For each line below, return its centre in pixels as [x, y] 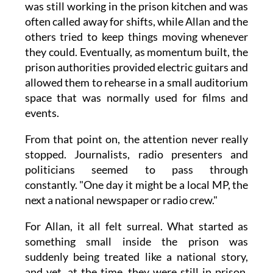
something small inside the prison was [136, 241]
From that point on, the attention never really [136, 139]
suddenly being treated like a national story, [136, 256]
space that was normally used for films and [136, 97]
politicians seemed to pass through [136, 169]
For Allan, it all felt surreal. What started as [136, 226]
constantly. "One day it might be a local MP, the [136, 184]
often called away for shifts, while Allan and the [136, 21]
